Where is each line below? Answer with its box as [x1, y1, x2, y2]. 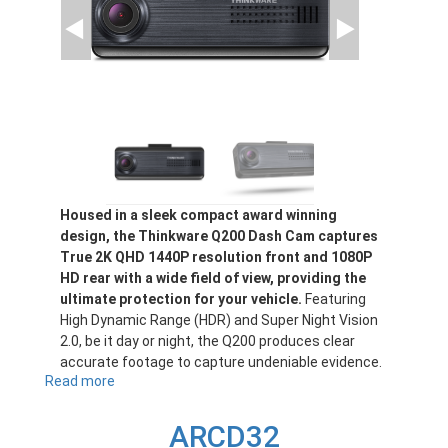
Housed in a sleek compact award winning [60, 207, 337, 224]
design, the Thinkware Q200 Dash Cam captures [60, 228, 378, 245]
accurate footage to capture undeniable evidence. [60, 354, 382, 371]
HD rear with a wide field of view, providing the [60, 270, 366, 287]
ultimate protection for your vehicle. [60, 291, 302, 308]
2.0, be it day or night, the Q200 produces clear [60, 333, 355, 350]
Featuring [302, 291, 366, 308]
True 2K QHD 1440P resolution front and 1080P [60, 249, 372, 266]
